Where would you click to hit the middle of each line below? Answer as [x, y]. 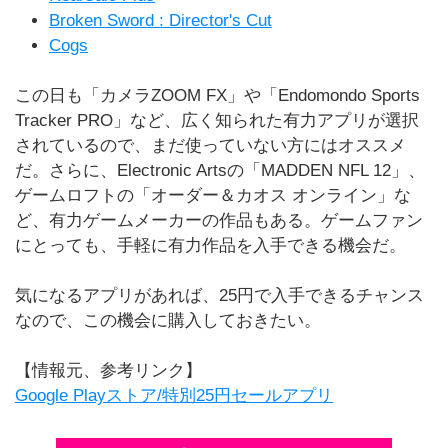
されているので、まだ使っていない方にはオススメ [210, 145]
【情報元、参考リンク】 [108, 370]
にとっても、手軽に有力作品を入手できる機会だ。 [210, 245]
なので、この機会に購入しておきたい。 [168, 320]
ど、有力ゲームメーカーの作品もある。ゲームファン [219, 220]
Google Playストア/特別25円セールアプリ [174, 395]
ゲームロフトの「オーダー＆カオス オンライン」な [213, 195]
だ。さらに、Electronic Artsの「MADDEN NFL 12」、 [220, 170]
